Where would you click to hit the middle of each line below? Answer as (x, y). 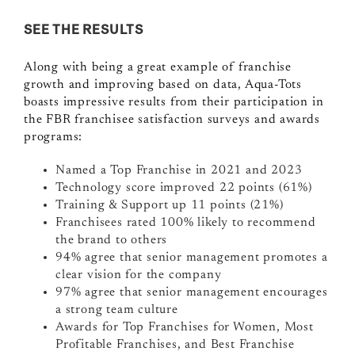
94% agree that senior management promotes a (191, 258)
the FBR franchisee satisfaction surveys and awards (172, 120)
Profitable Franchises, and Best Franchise (175, 345)
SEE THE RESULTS (83, 29)
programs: (53, 137)
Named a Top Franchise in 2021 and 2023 (179, 171)
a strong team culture (116, 310)
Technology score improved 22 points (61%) (183, 188)
